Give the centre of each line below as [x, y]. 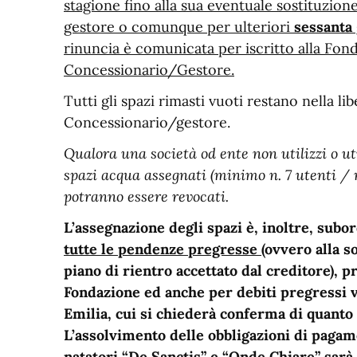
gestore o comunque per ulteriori [179, 27]
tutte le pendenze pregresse [163, 249]
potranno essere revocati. [146, 196]
